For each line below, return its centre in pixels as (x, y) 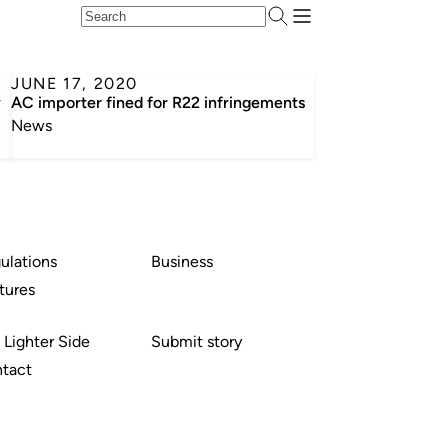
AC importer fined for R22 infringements (158, 102)
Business (182, 261)
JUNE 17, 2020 (74, 83)
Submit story (197, 341)
